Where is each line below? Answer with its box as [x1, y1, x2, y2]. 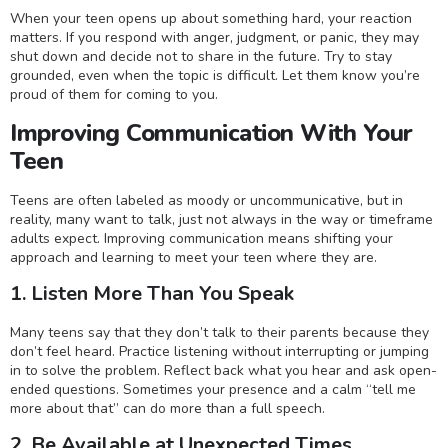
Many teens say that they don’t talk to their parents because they [10, 322, 429, 342]
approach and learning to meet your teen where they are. [10, 247, 377, 267]
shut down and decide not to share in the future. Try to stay [10, 47, 392, 67]
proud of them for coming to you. [10, 85, 218, 105]
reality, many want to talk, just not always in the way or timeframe [10, 209, 433, 229]
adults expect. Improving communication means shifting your [10, 228, 393, 248]
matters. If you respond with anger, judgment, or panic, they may [10, 28, 419, 48]
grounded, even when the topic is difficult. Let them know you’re [10, 66, 420, 86]
